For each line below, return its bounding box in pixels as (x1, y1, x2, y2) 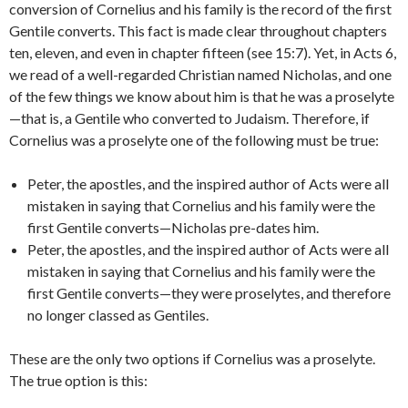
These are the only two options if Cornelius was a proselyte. (9, 350, 375, 367)
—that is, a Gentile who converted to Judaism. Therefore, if (9, 109, 370, 127)
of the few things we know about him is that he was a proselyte (9, 87, 394, 105)
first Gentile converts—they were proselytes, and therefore (27, 284, 391, 301)
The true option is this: (9, 372, 148, 389)
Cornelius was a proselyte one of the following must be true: (9, 131, 379, 148)
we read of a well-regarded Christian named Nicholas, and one (9, 66, 392, 83)
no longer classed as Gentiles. (27, 306, 209, 323)
